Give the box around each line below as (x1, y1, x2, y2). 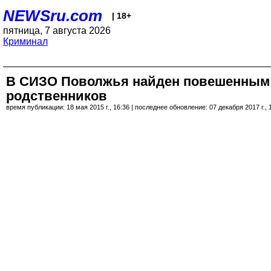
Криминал (3, 36, 48, 47)
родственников (6, 88, 107, 103)
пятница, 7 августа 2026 (3, 25, 111, 36)
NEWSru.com (3, 7, 102, 25)
